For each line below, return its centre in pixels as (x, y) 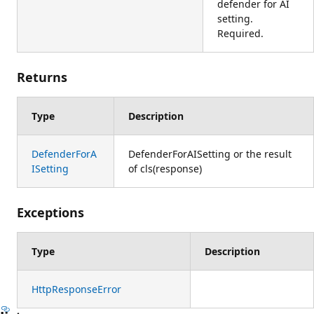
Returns (42, 77)
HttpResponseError (76, 289)
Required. (240, 33)
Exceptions (50, 212)
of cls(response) (165, 168)
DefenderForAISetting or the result (210, 153)
